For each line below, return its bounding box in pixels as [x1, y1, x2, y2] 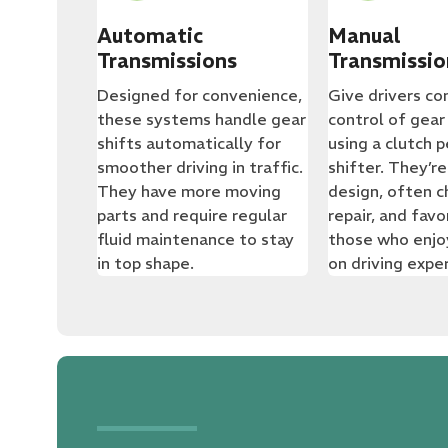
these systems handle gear [97, 109, 306, 129]
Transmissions [97, 48, 237, 73]
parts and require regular [97, 205, 287, 225]
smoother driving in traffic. [97, 157, 303, 177]
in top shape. [97, 253, 194, 273]
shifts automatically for [97, 133, 281, 153]
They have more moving [97, 181, 281, 201]
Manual [327, 23, 401, 48]
